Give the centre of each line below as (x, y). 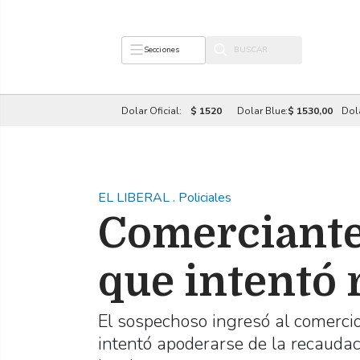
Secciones (162, 50)
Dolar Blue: (262, 110)
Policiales (205, 198)
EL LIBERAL (135, 198)
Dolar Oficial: (152, 110)
